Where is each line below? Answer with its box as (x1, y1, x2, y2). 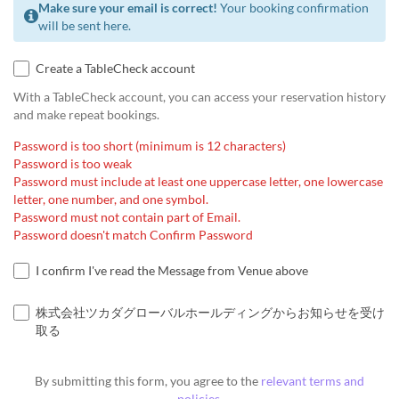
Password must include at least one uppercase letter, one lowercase (13, 174, 383, 190)
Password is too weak (13, 156, 132, 172)
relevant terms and (261, 373, 364, 389)
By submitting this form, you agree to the (35, 373, 261, 389)
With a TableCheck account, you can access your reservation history (13, 89, 386, 105)
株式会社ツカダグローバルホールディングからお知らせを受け (36, 305, 385, 321)
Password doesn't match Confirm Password (13, 227, 253, 243)
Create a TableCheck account (36, 61, 195, 77)
